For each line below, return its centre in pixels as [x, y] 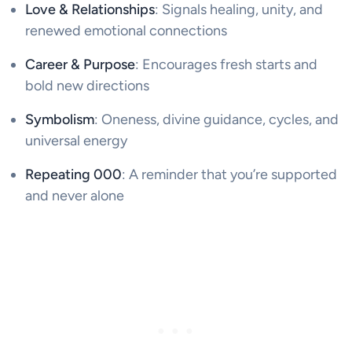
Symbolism [60, 119]
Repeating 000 [73, 174]
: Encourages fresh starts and [226, 64]
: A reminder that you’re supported [229, 174]
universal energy [76, 140]
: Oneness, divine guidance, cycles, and [216, 119]
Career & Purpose [80, 64]
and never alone [75, 195]
